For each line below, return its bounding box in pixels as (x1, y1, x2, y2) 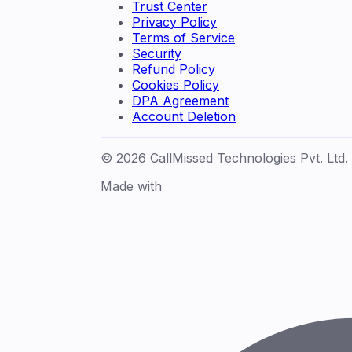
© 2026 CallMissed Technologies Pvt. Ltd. (101, 149, 348, 166)
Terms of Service (132, 29, 235, 46)
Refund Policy (132, 60, 215, 77)
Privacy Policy (132, 13, 217, 30)
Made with (101, 178, 162, 194)
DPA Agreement (132, 92, 229, 108)
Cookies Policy (132, 76, 219, 93)
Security (132, 45, 181, 61)
